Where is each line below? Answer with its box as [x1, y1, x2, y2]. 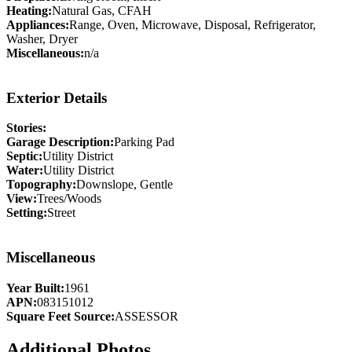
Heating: [6, 3, 52, 17]
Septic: [6, 149, 42, 163]
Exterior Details [6, 89, 107, 106]
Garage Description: [6, 135, 114, 149]
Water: [6, 163, 43, 178]
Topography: [6, 178, 76, 192]
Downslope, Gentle [76, 178, 173, 192]
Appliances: [6, 17, 69, 31]
